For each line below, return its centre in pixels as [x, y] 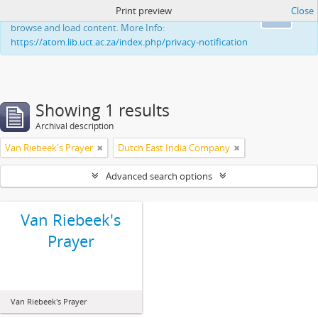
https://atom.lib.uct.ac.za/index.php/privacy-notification [129, 42]
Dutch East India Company [174, 148]
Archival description [75, 126]
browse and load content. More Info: [88, 28]
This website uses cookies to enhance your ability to [120, 13]
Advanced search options [159, 176]
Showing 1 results [103, 110]
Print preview [143, 11]
